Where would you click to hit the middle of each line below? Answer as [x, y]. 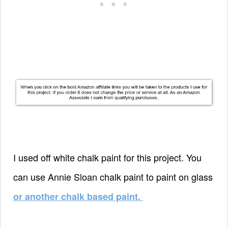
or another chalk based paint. [78, 196]
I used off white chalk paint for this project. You [107, 157]
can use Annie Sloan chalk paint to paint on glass [113, 176]
